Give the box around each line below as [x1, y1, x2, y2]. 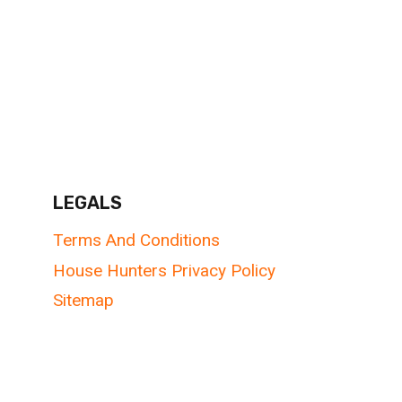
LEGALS [52, 192, 122, 214]
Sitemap [52, 290, 114, 311]
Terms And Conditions [52, 230, 220, 251]
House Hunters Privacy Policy [52, 259, 275, 281]
